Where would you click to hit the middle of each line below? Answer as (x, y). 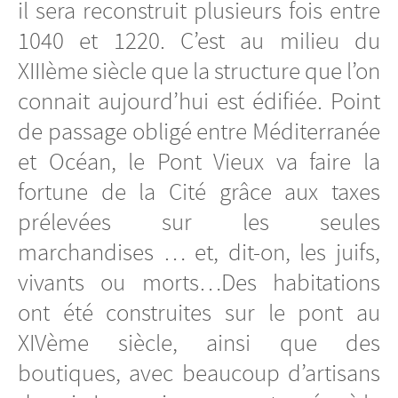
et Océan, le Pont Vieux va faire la (199, 161)
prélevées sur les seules (199, 222)
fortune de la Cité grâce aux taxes (199, 191)
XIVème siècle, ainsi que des (199, 342)
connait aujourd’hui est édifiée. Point (199, 101)
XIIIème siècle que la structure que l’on (199, 71)
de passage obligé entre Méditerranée (199, 131)
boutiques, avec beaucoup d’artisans (199, 373)
